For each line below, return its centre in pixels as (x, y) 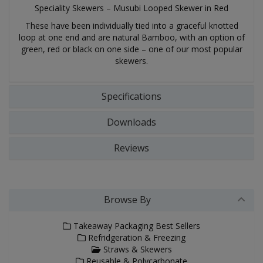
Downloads (131, 122)
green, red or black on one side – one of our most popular (131, 49)
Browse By (127, 200)
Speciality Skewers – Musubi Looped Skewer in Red (131, 8)
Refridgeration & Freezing (136, 237)
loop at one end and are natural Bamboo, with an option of (131, 37)
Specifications (131, 96)
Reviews (131, 148)
